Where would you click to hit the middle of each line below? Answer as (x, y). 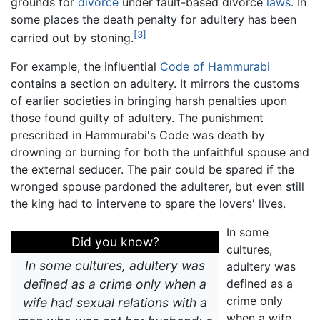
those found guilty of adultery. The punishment (137, 118)
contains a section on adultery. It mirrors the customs (155, 84)
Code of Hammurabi (215, 67)
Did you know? (115, 242)
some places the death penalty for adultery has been (154, 19)
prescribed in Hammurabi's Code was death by (138, 135)
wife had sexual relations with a (115, 303)
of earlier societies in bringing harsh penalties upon (149, 101)
